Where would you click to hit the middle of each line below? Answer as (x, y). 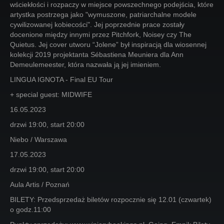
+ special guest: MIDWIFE (51, 94)
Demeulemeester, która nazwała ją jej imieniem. (85, 64)
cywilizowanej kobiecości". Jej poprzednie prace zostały (97, 24)
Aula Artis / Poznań (40, 184)
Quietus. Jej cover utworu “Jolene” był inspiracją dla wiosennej (108, 44)
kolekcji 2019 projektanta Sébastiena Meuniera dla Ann (97, 54)
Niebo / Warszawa (38, 139)
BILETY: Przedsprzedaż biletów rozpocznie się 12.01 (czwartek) (111, 199)
